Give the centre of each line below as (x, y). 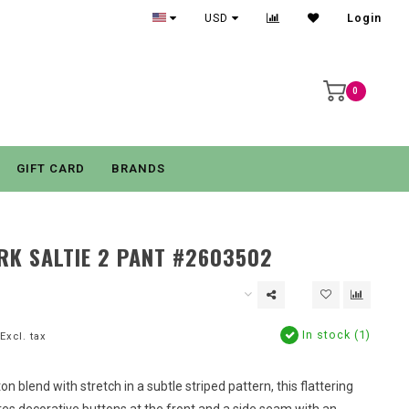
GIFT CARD (50, 168)
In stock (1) (335, 335)
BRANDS (138, 168)
